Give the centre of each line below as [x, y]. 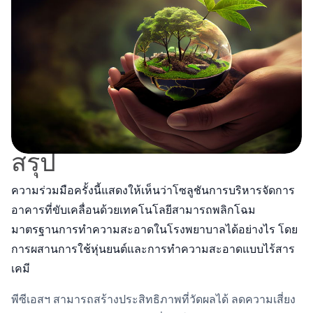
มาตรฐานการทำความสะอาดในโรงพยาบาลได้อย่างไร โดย [154, 229]
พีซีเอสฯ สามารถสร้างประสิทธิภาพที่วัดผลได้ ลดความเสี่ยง [153, 299]
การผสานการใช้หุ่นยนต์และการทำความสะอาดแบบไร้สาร [153, 248]
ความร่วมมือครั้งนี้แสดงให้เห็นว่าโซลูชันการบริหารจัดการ [153, 190]
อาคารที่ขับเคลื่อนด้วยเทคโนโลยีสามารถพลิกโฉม [133, 209]
